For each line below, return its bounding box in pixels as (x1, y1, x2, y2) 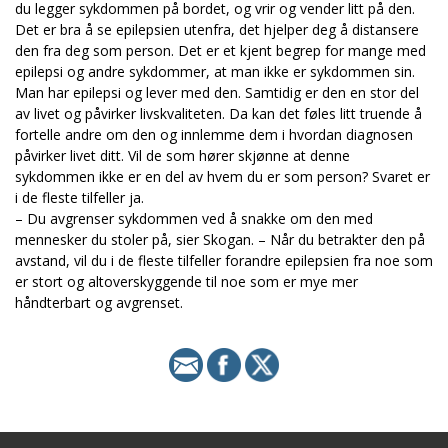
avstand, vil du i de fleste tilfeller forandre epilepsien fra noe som (15, 251, 433, 270)
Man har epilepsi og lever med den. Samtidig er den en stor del (15, 83, 419, 102)
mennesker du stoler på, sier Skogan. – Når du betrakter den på (15, 230, 425, 249)
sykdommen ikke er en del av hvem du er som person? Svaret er (15, 167, 430, 186)
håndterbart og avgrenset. (15, 293, 183, 312)
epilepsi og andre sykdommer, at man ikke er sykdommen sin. (15, 62, 415, 81)
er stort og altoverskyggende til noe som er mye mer (15, 272, 358, 291)
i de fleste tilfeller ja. (15, 188, 144, 207)
